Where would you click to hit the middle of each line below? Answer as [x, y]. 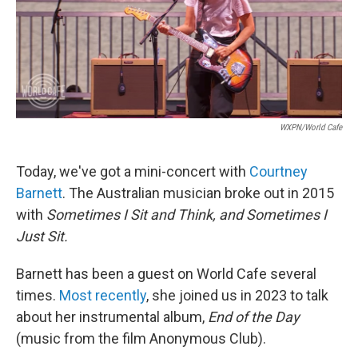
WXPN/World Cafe [311, 128]
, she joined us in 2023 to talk [237, 296]
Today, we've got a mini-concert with [133, 172]
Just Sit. [42, 237]
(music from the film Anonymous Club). [141, 339]
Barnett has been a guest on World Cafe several [166, 274]
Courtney [278, 172]
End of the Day [254, 317]
